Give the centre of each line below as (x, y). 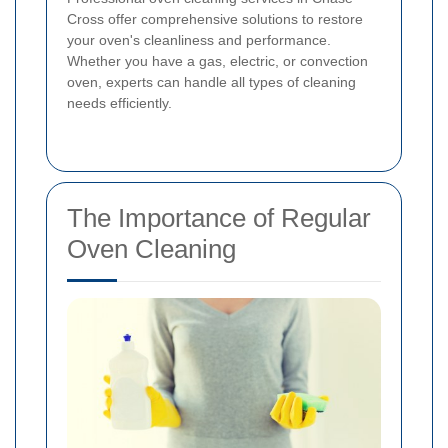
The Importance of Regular (219, 217)
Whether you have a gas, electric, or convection (217, 60)
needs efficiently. (119, 102)
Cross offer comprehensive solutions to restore (215, 18)
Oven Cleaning (151, 248)
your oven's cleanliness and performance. (199, 39)
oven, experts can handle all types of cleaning (211, 81)
